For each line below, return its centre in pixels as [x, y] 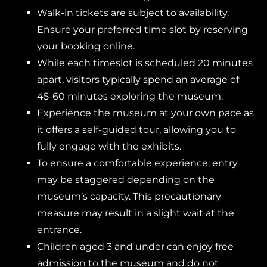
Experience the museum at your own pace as [145, 113]
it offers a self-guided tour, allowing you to [136, 130]
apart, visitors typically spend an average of [138, 80]
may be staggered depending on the [125, 180]
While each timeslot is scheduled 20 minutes [145, 63]
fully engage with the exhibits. [109, 146]
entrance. [59, 230]
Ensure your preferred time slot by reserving [142, 30]
